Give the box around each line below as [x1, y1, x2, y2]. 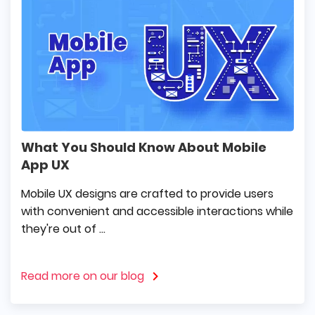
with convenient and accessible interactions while [21, 202, 293, 219]
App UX [21, 155, 70, 174]
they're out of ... [21, 220, 105, 237]
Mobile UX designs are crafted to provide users [21, 185, 274, 202]
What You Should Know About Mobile [21, 138, 266, 156]
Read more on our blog [21, 267, 144, 284]
